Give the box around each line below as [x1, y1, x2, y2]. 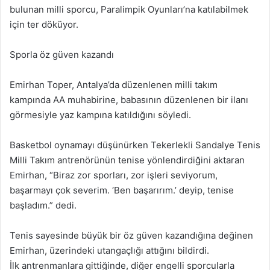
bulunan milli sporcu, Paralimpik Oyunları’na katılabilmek [10, 3, 248, 15]
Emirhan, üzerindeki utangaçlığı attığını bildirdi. [10, 244, 209, 256]
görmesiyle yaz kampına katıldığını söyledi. [10, 108, 191, 121]
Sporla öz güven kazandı [10, 48, 114, 60]
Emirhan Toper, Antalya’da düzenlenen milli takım [10, 78, 218, 90]
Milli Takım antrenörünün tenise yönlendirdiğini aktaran [10, 154, 245, 166]
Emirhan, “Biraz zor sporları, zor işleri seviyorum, [10, 169, 218, 181]
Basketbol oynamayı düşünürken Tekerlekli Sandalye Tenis [10, 139, 260, 151]
